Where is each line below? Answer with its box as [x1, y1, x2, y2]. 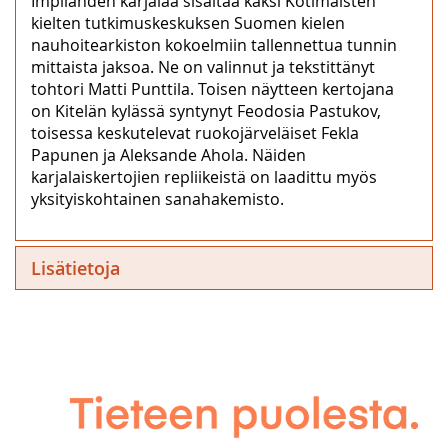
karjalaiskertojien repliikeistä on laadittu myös [31, 165, 377, 188]
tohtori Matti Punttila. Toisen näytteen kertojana [31, 77, 394, 100]
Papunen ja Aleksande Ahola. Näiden [31, 143, 306, 166]
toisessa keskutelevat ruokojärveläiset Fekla [31, 121, 359, 144]
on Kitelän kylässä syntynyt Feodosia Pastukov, [31, 99, 381, 122]
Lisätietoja [31, 255, 120, 280]
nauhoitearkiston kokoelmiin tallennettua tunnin [31, 33, 397, 56]
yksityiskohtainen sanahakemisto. [31, 187, 284, 210]
